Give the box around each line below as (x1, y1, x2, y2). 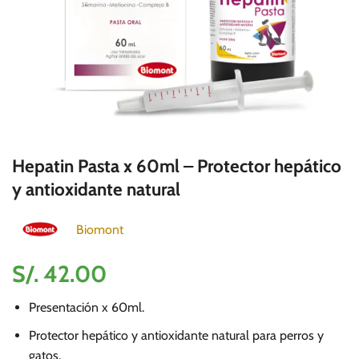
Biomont (75, 221, 123, 237)
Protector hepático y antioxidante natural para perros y (28, 327, 324, 343)
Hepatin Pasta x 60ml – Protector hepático (12, 155, 341, 177)
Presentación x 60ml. (28, 300, 144, 315)
